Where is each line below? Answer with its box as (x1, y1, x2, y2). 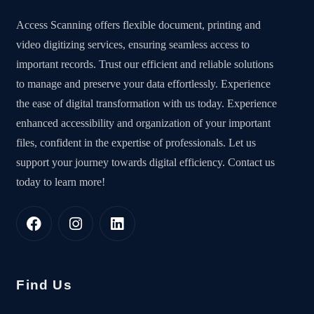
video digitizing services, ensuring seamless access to (16, 38, 250, 50)
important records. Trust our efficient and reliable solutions (16, 57, 274, 70)
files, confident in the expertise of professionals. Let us (16, 136, 257, 149)
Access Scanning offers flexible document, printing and (16, 18, 261, 31)
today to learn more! (16, 175, 106, 188)
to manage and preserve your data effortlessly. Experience (16, 77, 271, 90)
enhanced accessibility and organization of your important (16, 116, 271, 129)
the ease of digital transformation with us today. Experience (16, 97, 278, 109)
